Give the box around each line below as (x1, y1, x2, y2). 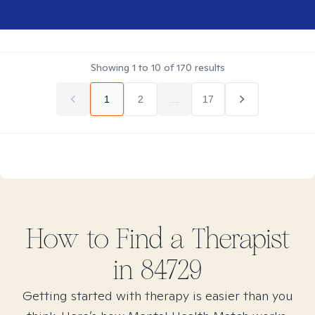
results (191, 61, 225, 74)
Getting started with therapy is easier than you (22, 288, 293, 304)
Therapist (184, 222, 290, 256)
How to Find (25, 222, 170, 256)
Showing (90, 61, 132, 74)
